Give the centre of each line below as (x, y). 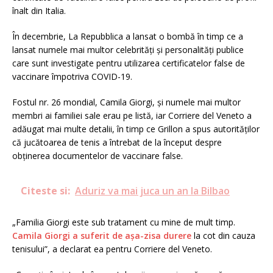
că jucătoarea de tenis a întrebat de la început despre (117, 142)
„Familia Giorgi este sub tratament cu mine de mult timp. (124, 222)
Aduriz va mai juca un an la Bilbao (152, 190)
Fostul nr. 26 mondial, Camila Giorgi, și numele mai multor (126, 102)
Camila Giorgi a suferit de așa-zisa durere (102, 235)
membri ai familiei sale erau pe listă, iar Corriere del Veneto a (132, 115)
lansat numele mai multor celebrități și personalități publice (128, 49)
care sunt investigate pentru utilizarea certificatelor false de (129, 63)
